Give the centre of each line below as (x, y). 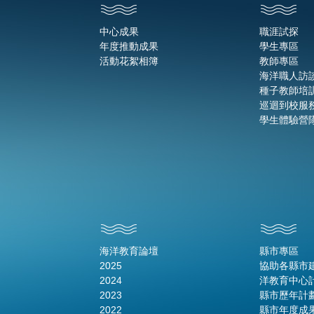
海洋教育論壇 (129, 251)
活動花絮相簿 (129, 61)
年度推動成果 (129, 47)
